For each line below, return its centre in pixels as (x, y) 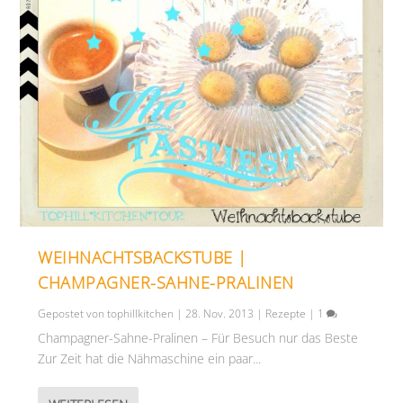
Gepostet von (73, 313)
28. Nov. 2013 (220, 313)
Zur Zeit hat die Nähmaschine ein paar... (150, 358)
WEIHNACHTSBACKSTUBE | (143, 257)
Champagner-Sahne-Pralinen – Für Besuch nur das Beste (198, 337)
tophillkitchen (141, 313)
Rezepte (286, 313)
